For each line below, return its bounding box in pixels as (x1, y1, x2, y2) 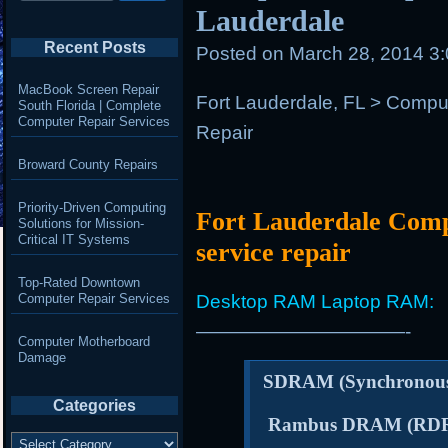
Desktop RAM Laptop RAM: (196, 290, 435, 312)
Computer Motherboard (17, 333, 150, 349)
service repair (196, 237, 352, 267)
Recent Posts (43, 38, 146, 56)
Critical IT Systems (17, 231, 130, 247)
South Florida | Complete (17, 97, 161, 113)
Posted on (196, 42, 285, 64)
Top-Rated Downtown (17, 274, 140, 290)
